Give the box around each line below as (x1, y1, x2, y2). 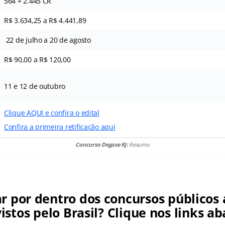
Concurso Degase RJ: (75, 141, 130, 149)
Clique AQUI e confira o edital (4, 108, 99, 118)
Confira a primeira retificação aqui (4, 122, 116, 132)
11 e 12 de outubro (4, 81, 66, 91)
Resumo (129, 141, 150, 149)
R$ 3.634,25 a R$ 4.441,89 (4, 16, 86, 26)
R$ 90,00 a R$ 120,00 (4, 55, 71, 65)
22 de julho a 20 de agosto (4, 35, 91, 45)
